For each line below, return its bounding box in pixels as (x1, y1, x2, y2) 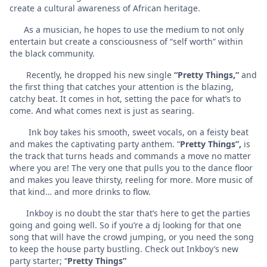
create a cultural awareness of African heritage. (10, 2, 203, 14)
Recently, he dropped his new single (10, 69, 174, 80)
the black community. (10, 47, 95, 59)
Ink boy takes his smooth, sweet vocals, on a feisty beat (10, 126, 249, 138)
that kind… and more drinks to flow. (10, 185, 151, 197)
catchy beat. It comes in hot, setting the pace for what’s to (10, 92, 241, 104)
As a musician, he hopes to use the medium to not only (10, 23, 244, 35)
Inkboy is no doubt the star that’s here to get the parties (10, 207, 250, 219)
